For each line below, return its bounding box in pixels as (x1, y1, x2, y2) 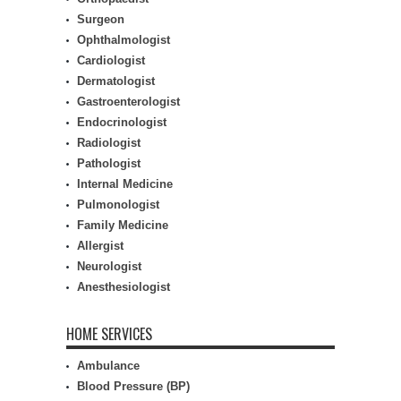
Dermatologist (77, 74, 155, 88)
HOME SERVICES (66, 323, 152, 345)
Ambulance (77, 359, 140, 372)
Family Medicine (77, 218, 168, 232)
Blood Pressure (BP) (77, 380, 190, 393)
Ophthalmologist (77, 33, 170, 47)
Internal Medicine (77, 177, 173, 191)
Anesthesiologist (77, 280, 170, 294)
